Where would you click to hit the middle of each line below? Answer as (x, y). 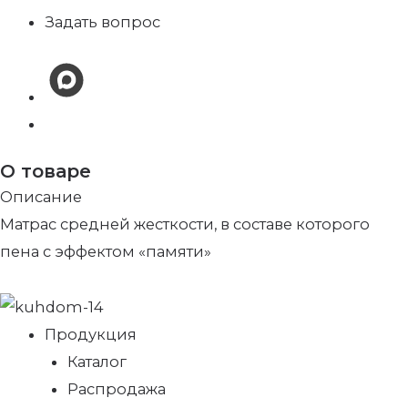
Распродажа (116, 388)
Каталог (97, 361)
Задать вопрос (103, 22)
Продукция (91, 334)
